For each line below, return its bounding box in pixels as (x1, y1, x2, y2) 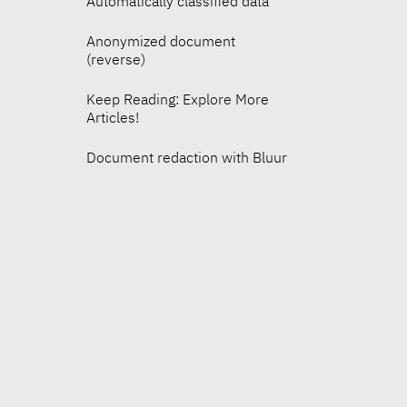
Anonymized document (86, 32, 236, 51)
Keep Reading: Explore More (86, 90, 270, 109)
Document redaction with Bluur (86, 148, 288, 167)
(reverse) (86, 50, 146, 69)
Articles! (86, 108, 140, 127)
